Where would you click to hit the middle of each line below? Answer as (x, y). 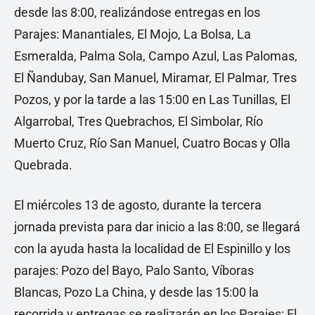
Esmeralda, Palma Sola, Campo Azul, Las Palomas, (156, 56)
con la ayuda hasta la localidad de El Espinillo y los (152, 249)
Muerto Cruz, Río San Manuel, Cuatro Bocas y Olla (152, 143)
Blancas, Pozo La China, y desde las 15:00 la (136, 292)
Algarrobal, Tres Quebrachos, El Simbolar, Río (139, 121)
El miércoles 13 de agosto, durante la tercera (138, 205)
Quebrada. (43, 165)
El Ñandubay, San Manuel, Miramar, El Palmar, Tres (155, 78)
